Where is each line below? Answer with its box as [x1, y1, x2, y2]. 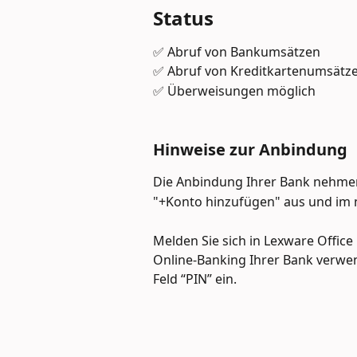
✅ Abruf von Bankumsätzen [153, 43, 320, 61]
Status [153, 5, 214, 31]
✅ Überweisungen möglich [153, 81, 316, 100]
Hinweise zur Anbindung [153, 139, 347, 161]
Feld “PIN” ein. [153, 269, 237, 288]
